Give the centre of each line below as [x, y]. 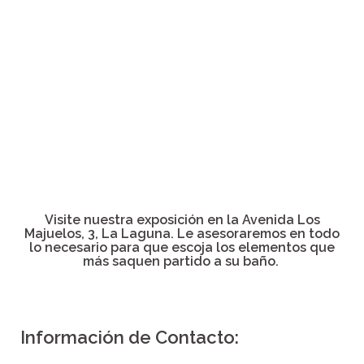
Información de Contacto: [130, 338]
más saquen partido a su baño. [182, 262]
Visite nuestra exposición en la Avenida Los [182, 220]
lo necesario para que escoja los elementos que [182, 248]
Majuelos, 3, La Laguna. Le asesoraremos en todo [182, 234]
